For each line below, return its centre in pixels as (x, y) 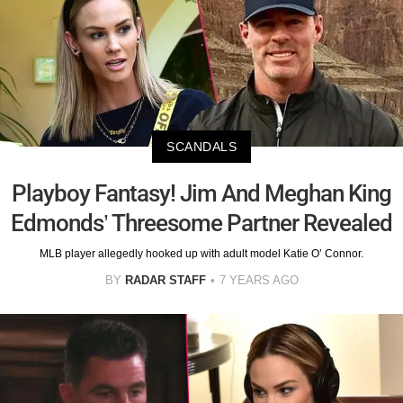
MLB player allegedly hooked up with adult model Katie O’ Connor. (201, 253)
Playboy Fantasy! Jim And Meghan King (201, 193)
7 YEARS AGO (259, 280)
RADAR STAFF (165, 280)
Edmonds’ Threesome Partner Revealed (201, 223)
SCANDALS (201, 146)
